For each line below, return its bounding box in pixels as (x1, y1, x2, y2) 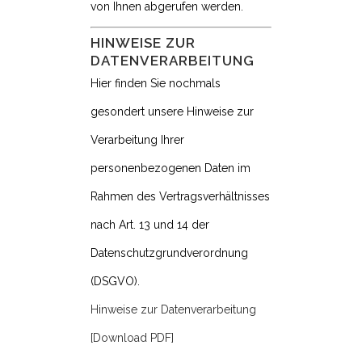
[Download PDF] (90, 331, 174, 345)
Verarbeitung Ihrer (90, 133, 184, 147)
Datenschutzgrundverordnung (90, 246, 248, 260)
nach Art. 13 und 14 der (90, 218, 209, 232)
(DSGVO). (90, 275, 140, 288)
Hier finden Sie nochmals (90, 77, 221, 90)
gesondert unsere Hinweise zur (90, 105, 254, 119)
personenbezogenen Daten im (90, 162, 250, 175)
